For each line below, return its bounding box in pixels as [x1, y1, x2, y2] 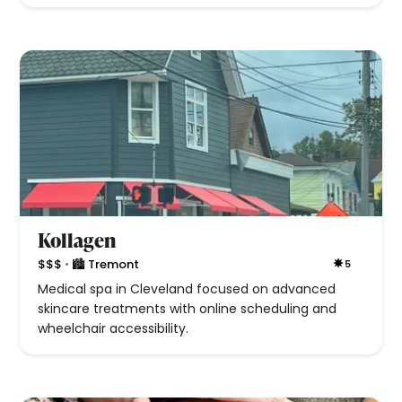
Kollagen [38, 226, 117, 255]
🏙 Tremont [72, 255, 140, 273]
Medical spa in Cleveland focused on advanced [38, 280, 336, 299]
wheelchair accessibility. [38, 319, 189, 338]
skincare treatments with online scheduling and [38, 300, 337, 319]
